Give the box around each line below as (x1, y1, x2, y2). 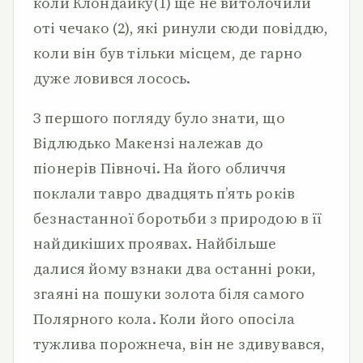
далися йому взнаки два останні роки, (33, 258, 317, 279)
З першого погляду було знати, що (33, 108, 285, 128)
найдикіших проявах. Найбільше (33, 233, 277, 254)
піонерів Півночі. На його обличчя (33, 158, 286, 178)
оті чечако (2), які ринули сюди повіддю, (33, 18, 329, 38)
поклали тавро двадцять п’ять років (33, 183, 296, 203)
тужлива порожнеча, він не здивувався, (33, 334, 326, 354)
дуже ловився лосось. (33, 68, 191, 88)
